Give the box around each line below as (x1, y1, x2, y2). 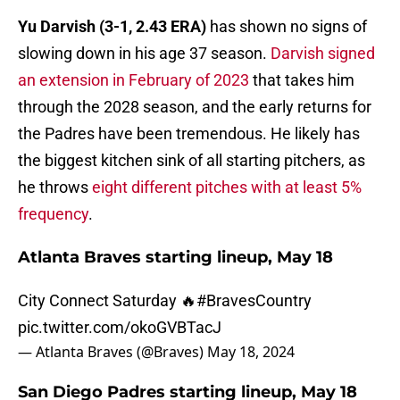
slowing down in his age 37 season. (18, 44, 271, 63)
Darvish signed (271, 44, 375, 63)
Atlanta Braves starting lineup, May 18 (18, 247, 333, 268)
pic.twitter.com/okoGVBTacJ (18, 318, 221, 337)
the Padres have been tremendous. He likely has (18, 124, 360, 144)
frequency (18, 204, 88, 224)
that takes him (249, 71, 354, 90)
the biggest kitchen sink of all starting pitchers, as (18, 151, 365, 171)
